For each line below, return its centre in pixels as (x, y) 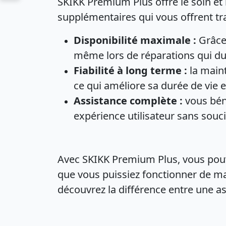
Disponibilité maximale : (135, 40)
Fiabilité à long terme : (130, 70)
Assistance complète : (128, 101)
